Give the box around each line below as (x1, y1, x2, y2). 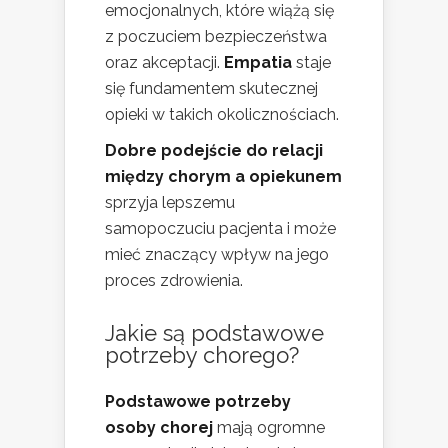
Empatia (224, 52, 292, 72)
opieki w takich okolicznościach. (105, 104, 339, 124)
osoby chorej (105, 417, 213, 437)
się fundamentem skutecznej (105, 78, 318, 98)
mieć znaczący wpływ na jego (105, 244, 329, 264)
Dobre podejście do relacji (105, 140, 323, 160)
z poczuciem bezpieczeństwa (105, 26, 327, 46)
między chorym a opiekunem (105, 166, 342, 186)
